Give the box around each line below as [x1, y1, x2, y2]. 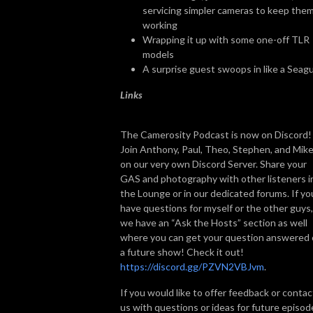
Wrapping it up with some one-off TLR [143, 33, 310, 45]
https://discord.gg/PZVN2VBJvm [120, 260, 264, 272]
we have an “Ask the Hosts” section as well [120, 216, 307, 228]
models [143, 48, 174, 60]
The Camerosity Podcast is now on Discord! [120, 128, 312, 140]
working [143, 18, 177, 31]
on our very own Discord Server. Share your [120, 157, 307, 170]
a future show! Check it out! [120, 245, 244, 258]
